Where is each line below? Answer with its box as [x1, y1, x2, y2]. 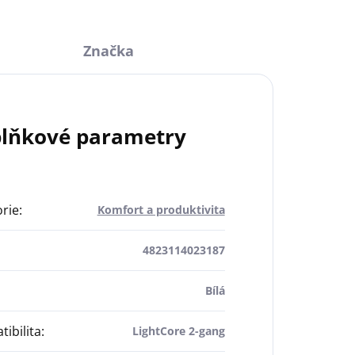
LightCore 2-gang [132, 323, 225, 339]
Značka [83, 41, 135, 61]
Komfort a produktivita [97, 202, 225, 218]
